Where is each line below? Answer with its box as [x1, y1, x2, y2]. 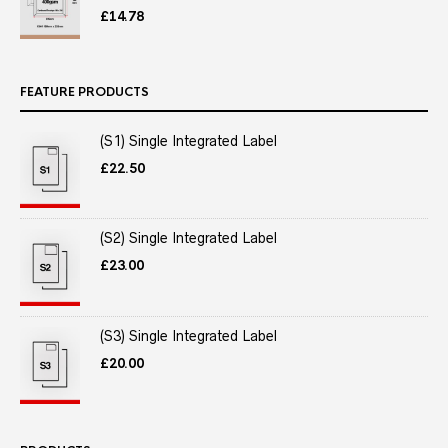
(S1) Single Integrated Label [100, 132, 277, 149]
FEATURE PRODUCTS [20, 83, 149, 100]
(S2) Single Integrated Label [100, 230, 277, 247]
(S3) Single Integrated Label [100, 328, 277, 345]
